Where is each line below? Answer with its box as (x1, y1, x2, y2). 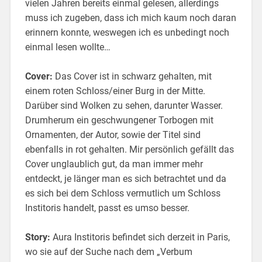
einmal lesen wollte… (25, 41, 111, 53)
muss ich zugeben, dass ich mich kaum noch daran (25, 12, 236, 23)
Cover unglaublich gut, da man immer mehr (25, 158, 203, 170)
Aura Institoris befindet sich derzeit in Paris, (50, 231, 230, 243)
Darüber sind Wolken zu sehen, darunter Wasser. (25, 99, 223, 111)
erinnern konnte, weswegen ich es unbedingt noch (25, 26, 229, 38)
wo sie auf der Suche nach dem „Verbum (25, 246, 192, 257)
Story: (25, 231, 50, 243)
